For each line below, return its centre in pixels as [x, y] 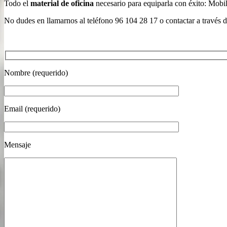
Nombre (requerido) [36, 73]
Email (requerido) [32, 109]
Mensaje [17, 145]
